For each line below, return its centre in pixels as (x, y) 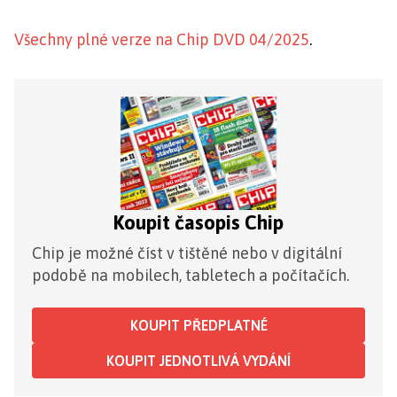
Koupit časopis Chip (198, 223)
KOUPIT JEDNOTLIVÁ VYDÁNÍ (198, 361)
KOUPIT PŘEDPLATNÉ (198, 326)
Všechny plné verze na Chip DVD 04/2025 (162, 40)
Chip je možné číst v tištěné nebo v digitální (187, 253)
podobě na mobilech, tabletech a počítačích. (191, 276)
